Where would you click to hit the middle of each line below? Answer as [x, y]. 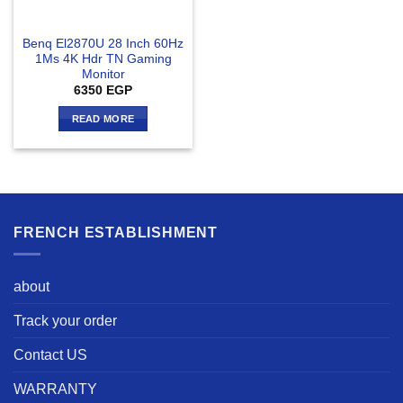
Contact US [50, 355]
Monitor [103, 74]
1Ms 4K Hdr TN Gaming [103, 58]
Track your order [65, 321]
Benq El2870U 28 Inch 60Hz [103, 43]
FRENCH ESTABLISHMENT [116, 232]
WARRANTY [55, 390]
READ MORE [103, 118]
